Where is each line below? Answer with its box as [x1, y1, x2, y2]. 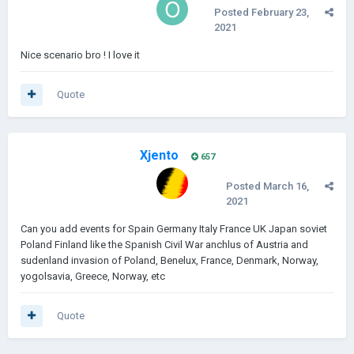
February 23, [251, 6, 309, 18]
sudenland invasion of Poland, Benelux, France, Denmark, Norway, [21, 254, 318, 266]
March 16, [263, 180, 309, 192]
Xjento [139, 148, 179, 163]
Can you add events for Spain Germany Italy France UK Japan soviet [21, 223, 327, 235]
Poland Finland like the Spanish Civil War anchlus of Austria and [21, 239, 308, 250]
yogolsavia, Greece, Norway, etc [21, 270, 165, 282]
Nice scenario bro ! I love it [21, 49, 140, 61]
